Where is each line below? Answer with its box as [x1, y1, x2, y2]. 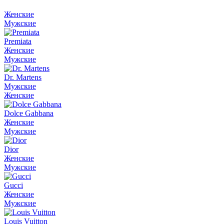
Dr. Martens [4, 73, 41, 81]
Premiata [4, 37, 31, 45]
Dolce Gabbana [4, 109, 53, 117]
